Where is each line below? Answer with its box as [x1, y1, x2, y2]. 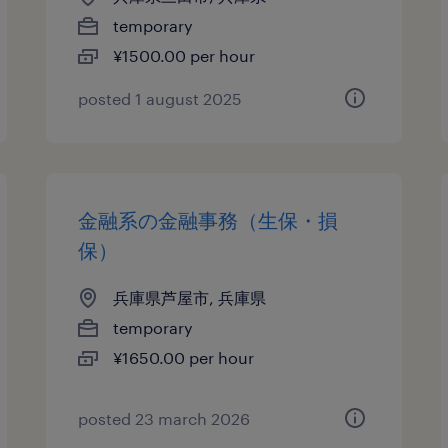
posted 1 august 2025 [78, 89, 243, 108]
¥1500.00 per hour [113, 46, 256, 65]
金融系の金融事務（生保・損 [78, 208, 339, 232]
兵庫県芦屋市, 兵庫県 [113, 288, 267, 307]
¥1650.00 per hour [113, 348, 255, 367]
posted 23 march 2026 [78, 409, 251, 428]
